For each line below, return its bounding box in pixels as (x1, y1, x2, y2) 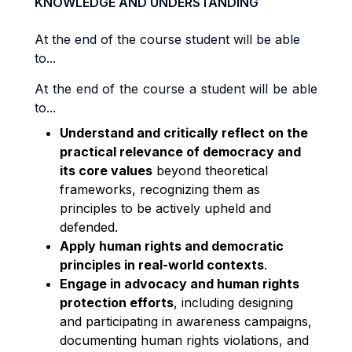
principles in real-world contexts (60, 257, 264, 273)
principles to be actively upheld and (60, 200, 271, 216)
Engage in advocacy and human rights (60, 276, 299, 291)
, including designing (174, 295, 293, 310)
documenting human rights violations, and (60, 332, 309, 348)
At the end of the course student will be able (35, 31, 300, 47)
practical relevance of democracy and (60, 144, 301, 159)
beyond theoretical (152, 163, 268, 178)
